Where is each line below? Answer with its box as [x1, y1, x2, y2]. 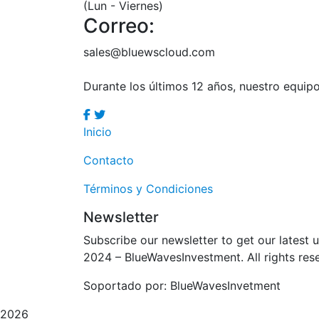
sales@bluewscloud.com [83, 44, 215, 59]
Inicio [83, 124, 112, 139]
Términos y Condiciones [83, 181, 213, 196]
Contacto [83, 152, 134, 167]
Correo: [83, 13, 155, 38]
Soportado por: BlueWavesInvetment [83, 278, 281, 293]
